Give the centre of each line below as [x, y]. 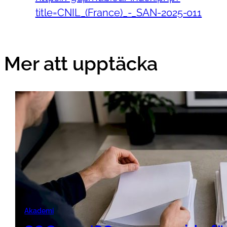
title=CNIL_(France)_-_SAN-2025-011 [119, 12]
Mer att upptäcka [81, 63]
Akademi [39, 211]
